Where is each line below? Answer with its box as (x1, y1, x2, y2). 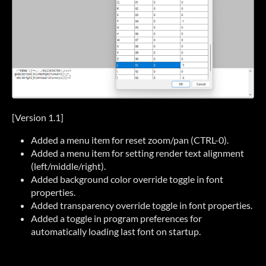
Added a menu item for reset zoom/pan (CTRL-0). (31, 134, 229, 146)
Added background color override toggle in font (31, 173, 223, 185)
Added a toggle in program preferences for (31, 213, 202, 224)
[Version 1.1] (12, 112, 64, 123)
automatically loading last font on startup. (31, 226, 201, 237)
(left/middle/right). (31, 160, 106, 172)
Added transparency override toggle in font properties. (31, 199, 252, 211)
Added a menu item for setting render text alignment (31, 147, 244, 159)
